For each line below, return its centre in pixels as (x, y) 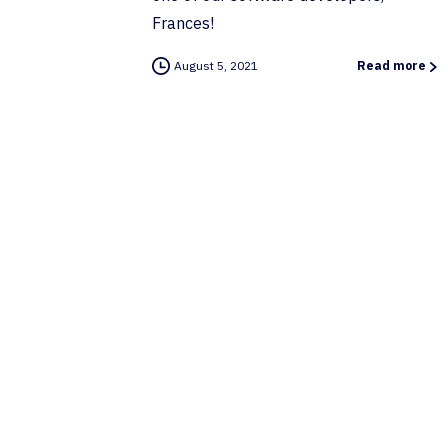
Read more (391, 66)
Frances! (183, 23)
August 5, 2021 (216, 66)
